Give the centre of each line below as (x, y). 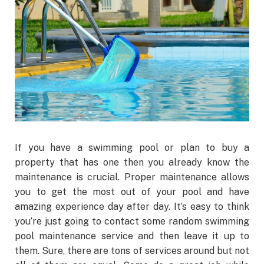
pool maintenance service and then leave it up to (132, 236)
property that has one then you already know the (132, 163)
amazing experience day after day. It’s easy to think (132, 207)
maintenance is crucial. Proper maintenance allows (132, 177)
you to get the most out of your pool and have (132, 192)
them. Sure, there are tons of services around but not (132, 251)
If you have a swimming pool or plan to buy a (132, 148)
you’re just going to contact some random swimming (132, 222)
